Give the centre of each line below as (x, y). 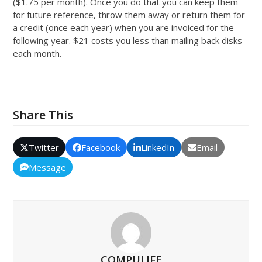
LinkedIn (158, 148)
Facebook (101, 148)
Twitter (44, 148)
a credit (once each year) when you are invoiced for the (124, 28)
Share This (43, 115)
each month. (37, 54)
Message (47, 167)
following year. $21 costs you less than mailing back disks (128, 41)
